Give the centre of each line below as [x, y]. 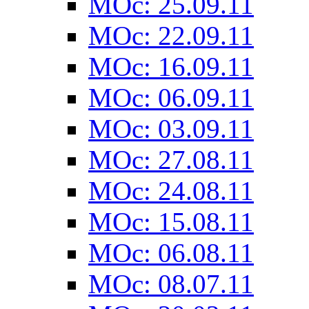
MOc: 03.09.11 [171, 129]
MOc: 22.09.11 [171, 36]
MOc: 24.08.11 [171, 191]
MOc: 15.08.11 [171, 222]
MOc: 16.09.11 [171, 67]
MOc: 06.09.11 [171, 98]
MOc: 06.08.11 [171, 253]
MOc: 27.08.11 [171, 160]
